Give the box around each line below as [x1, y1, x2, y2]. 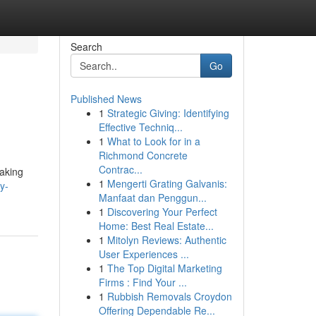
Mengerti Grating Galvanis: [107, 176, 227, 190]
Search [70, 39, 102, 54]
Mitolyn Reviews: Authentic [107, 233, 226, 247]
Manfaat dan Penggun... [98, 190, 207, 205]
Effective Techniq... [98, 120, 183, 134]
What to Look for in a [107, 134, 200, 148]
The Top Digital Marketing [107, 261, 222, 275]
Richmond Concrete [98, 148, 188, 162]
